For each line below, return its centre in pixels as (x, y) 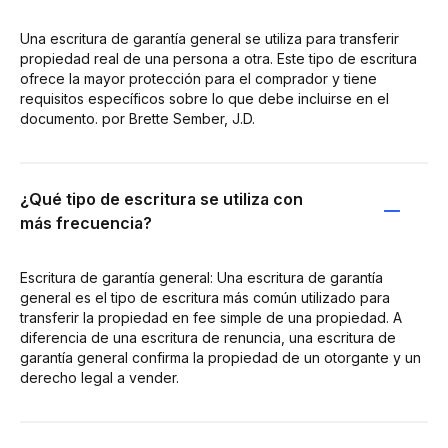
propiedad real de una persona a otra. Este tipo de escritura (218, 58)
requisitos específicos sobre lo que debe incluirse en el (204, 98)
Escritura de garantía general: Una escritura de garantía (201, 277)
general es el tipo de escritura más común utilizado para (205, 297)
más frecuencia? (86, 223)
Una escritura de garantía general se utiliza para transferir (209, 38)
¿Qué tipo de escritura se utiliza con (161, 199)
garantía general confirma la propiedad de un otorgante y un (220, 357)
